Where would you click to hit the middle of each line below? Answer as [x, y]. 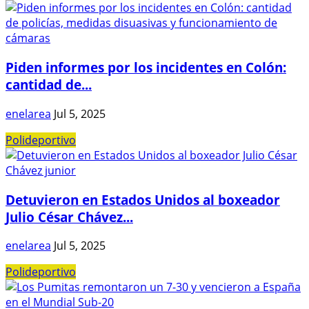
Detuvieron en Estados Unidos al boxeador [143, 199]
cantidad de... [49, 85]
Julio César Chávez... [69, 217]
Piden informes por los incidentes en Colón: [146, 68]
